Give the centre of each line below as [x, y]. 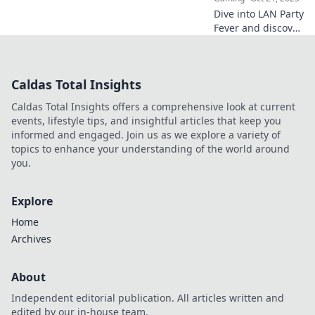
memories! [239, 126]
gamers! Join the [252, 84]
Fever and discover [258, 28]
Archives [31, 239]
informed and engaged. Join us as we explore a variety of [146, 135]
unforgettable [246, 112]
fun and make [246, 98]
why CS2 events [250, 42]
